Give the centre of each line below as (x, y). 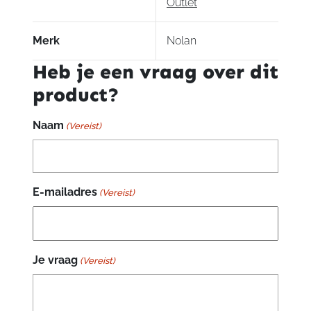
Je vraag (55, 260)
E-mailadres (65, 192)
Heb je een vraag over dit (155, 72)
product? (76, 95)
